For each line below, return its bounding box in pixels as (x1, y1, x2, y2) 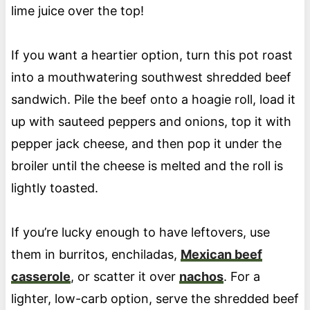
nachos (179, 269, 224, 284)
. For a (223, 269, 260, 284)
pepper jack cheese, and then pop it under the (10, 136, 282, 152)
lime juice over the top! (10, 3, 147, 19)
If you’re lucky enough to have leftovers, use (10, 225, 270, 240)
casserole (10, 269, 71, 284)
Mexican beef (180, 247, 262, 262)
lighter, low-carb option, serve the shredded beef (10, 291, 299, 307)
